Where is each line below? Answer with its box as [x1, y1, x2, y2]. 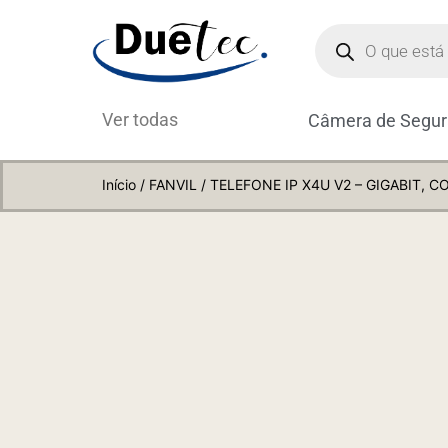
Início [102, 176, 136, 194]
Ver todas [102, 109, 178, 131]
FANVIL [149, 176, 197, 194]
